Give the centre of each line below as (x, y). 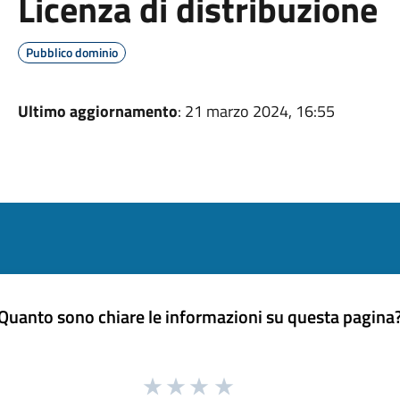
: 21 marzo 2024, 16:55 (256, 111)
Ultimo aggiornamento (97, 111)
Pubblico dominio (71, 52)
